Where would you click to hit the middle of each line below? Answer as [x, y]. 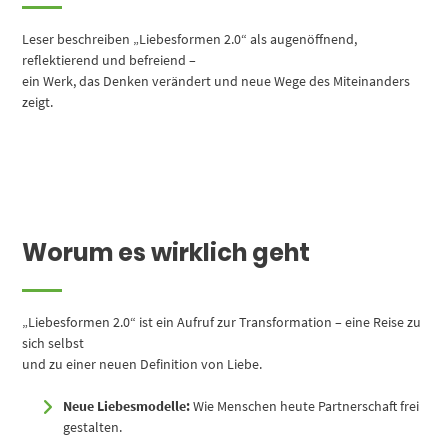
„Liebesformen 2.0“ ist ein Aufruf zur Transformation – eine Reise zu [222, 321]
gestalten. [93, 426]
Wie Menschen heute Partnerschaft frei [305, 405]
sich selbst [53, 342]
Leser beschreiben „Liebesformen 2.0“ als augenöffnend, [190, 38]
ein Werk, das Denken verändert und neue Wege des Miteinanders [216, 80]
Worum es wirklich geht [166, 252]
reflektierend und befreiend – [109, 59]
